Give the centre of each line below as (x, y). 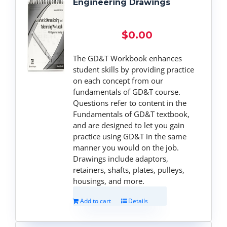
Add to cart (96, 201)
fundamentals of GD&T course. (127, 91)
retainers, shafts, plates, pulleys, (129, 169)
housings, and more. (109, 181)
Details (138, 201)
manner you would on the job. (126, 147)
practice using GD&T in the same (130, 136)
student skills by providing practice (134, 69)
